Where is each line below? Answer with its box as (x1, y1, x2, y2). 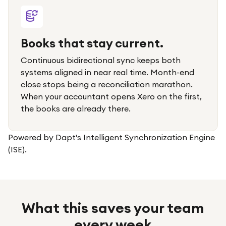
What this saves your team (22, 199, 204, 217)
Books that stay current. (21, 35, 163, 50)
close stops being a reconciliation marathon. (21, 79, 193, 89)
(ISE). (8, 144, 27, 154)
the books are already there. (21, 103, 131, 114)
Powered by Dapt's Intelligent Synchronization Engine (8, 132, 215, 142)
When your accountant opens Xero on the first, (21, 91, 202, 101)
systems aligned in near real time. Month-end (21, 67, 194, 77)
